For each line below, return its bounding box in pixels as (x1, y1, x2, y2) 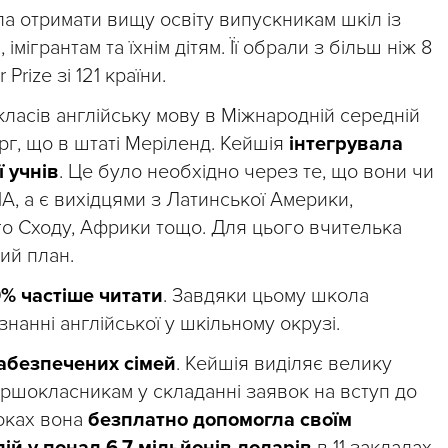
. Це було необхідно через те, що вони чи (59, 159, 434, 184)
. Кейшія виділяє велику (176, 351, 392, 376)
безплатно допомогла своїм (88, 407, 352, 432)
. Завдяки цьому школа (163, 283, 369, 308)
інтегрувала (289, 131, 403, 156)
